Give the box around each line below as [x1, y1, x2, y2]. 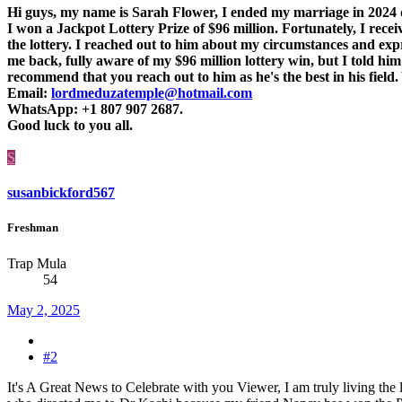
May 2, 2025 [7, 301, 80, 318]
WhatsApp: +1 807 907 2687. [7, 100, 183, 117]
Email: [7, 84, 51, 100]
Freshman [7, 221, 58, 235]
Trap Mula [7, 255, 66, 271]
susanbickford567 [7, 185, 115, 201]
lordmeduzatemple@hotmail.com [51, 84, 252, 100]
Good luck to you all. [7, 117, 133, 133]
